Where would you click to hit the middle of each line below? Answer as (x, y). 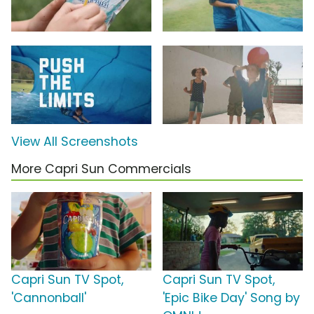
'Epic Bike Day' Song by (231, 298)
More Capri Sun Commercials (101, 169)
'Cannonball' (49, 298)
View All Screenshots (75, 142)
